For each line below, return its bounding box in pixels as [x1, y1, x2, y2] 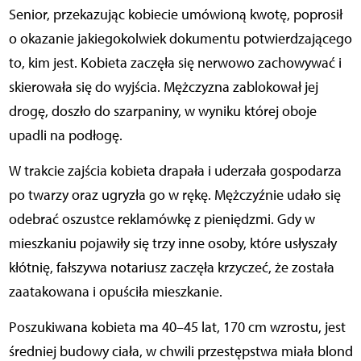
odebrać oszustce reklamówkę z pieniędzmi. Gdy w [8, 210, 315, 229]
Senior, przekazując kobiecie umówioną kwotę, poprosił [8, 6, 342, 24]
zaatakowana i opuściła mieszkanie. [8, 283, 222, 301]
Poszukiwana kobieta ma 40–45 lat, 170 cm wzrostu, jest [8, 318, 346, 337]
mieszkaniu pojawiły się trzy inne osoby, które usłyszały [8, 234, 337, 253]
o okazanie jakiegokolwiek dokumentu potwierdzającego [8, 30, 352, 48]
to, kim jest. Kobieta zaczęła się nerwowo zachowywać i [8, 54, 342, 73]
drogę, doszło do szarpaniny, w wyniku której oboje [8, 102, 317, 121]
